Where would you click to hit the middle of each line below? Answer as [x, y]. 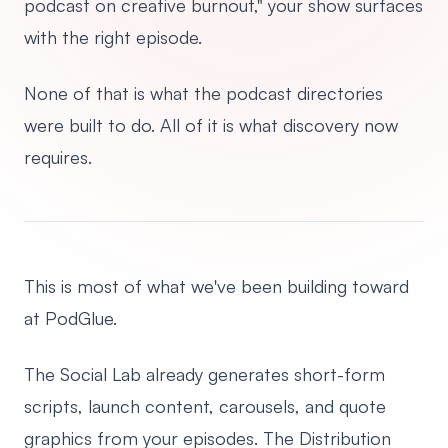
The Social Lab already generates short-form [204, 374]
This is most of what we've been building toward [216, 286]
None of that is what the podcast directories [203, 93]
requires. [58, 157]
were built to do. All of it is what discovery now [211, 125]
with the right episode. [113, 37]
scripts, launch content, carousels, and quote [205, 406]
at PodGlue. [70, 318]
